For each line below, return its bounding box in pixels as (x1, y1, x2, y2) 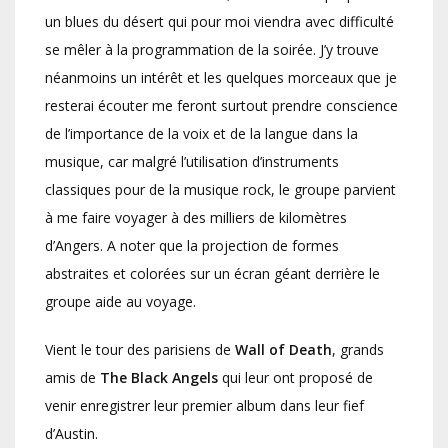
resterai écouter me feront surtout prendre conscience (45, 95, 398, 115)
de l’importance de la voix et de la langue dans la (45, 123, 358, 143)
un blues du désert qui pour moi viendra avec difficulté (45, 11, 394, 31)
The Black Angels (100, 367, 218, 387)
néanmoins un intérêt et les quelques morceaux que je (45, 67, 397, 87)
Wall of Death (235, 339, 332, 359)
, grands (332, 339, 384, 359)
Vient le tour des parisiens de (45, 339, 235, 359)
